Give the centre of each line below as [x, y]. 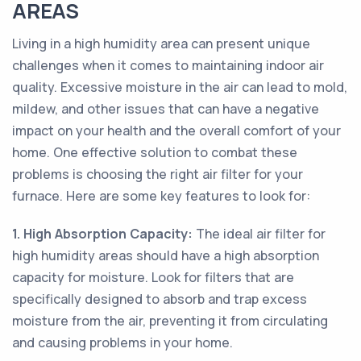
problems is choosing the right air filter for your [158, 174]
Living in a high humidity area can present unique [161, 44]
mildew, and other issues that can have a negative [166, 109]
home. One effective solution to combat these [155, 152]
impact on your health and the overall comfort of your [176, 131]
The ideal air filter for [259, 234]
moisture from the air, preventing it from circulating [170, 321]
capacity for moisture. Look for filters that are [153, 277]
